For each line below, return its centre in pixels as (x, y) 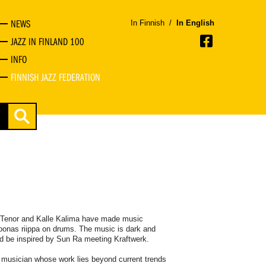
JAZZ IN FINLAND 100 (47, 42)
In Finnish (148, 23)
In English (195, 23)
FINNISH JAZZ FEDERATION (55, 77)
